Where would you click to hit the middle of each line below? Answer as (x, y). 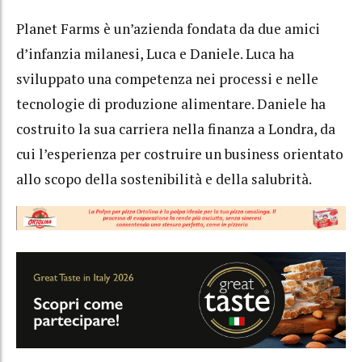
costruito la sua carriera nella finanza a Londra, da (176, 129)
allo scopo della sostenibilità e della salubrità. (164, 179)
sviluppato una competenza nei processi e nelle (167, 79)
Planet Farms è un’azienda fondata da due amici (168, 29)
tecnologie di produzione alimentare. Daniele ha (171, 104)
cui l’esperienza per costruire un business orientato (180, 154)
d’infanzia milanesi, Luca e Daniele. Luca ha (157, 54)
